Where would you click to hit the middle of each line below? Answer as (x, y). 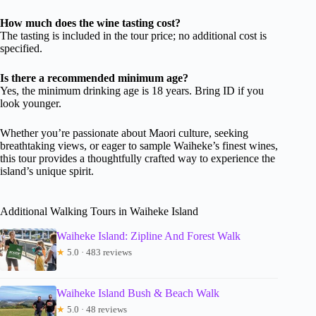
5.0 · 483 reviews (98, 253)
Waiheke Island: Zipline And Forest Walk (148, 236)
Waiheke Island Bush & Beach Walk (138, 293)
